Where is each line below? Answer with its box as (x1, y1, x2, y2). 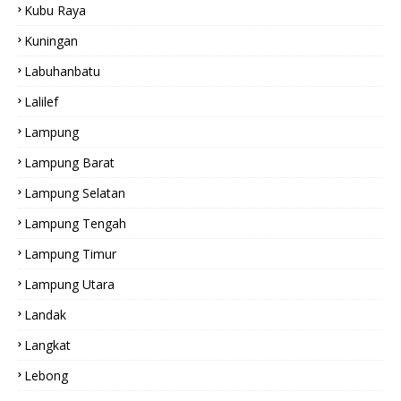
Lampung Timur (24, 245, 116, 262)
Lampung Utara (24, 276, 115, 293)
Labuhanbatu (24, 63, 100, 80)
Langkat (24, 337, 71, 354)
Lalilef (24, 93, 58, 110)
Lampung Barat (24, 154, 115, 171)
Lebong (24, 367, 68, 384)
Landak (24, 306, 66, 323)
